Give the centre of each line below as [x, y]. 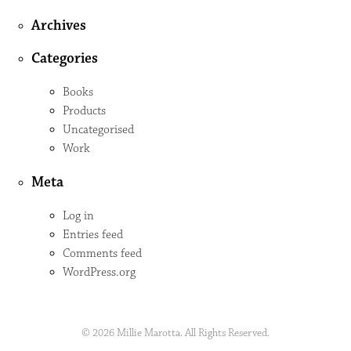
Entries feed [93, 234]
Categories [65, 59]
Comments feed [102, 253]
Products [84, 111]
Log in [78, 215]
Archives [59, 25]
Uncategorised [98, 130]
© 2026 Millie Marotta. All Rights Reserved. [175, 333]
